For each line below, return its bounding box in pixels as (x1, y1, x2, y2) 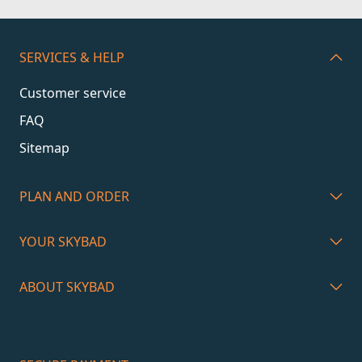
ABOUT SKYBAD (19, 278, 115, 296)
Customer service (19, 84, 126, 102)
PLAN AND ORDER (19, 187, 129, 205)
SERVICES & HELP (19, 48, 124, 66)
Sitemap (19, 139, 69, 157)
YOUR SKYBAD (19, 233, 107, 250)
